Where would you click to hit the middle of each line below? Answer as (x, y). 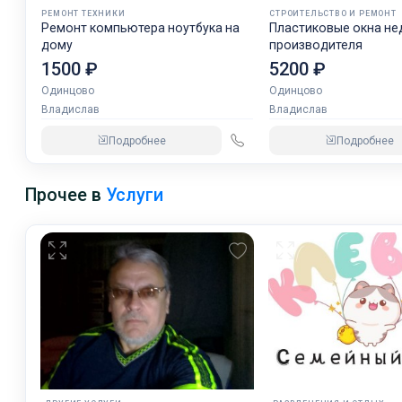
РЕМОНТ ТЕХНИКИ (83, 14)
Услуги (135, 196)
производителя (316, 45)
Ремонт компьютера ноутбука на (141, 28)
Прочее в (66, 196)
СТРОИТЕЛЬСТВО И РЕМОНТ (333, 14)
